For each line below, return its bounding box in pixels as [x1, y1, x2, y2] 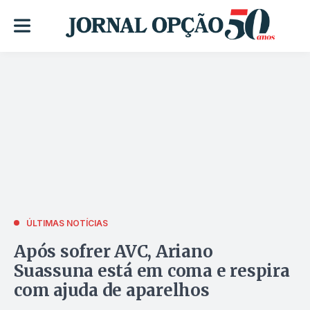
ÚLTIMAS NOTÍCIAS [26, 217, 108, 228]
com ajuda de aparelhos [14, 279, 210, 301]
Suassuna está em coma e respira [14, 259, 290, 282]
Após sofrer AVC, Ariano [14, 240, 213, 262]
